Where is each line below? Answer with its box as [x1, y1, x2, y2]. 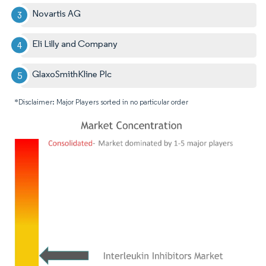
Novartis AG [32, 7, 81, 19]
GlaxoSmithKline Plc [32, 68, 112, 80]
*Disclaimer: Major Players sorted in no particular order [14, 97, 188, 106]
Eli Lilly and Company [32, 37, 118, 49]
